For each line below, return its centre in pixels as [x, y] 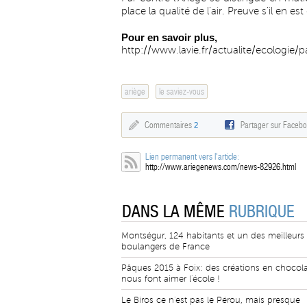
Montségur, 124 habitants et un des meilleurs [213, 236]
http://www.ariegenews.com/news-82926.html [221, 167]
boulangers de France [165, 247]
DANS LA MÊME [175, 212]
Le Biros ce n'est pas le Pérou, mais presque [211, 300]
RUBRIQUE [262, 212]
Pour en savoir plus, [169, 37]
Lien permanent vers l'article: [192, 157]
